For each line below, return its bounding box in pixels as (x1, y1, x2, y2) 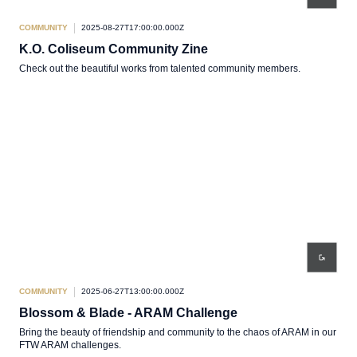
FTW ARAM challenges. (19, 339, 121, 351)
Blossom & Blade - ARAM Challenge (19, 306, 237, 320)
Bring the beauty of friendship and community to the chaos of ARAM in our (19, 327, 336, 338)
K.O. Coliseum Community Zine (19, 42, 208, 56)
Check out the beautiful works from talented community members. (19, 63, 300, 74)
